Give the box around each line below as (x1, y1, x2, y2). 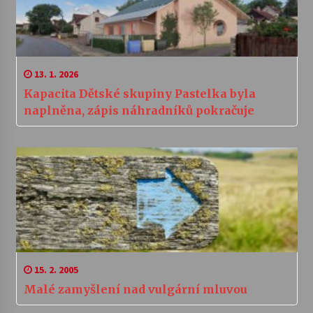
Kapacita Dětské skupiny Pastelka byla (23, 87, 256, 101)
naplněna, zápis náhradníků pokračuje (23, 103, 254, 118)
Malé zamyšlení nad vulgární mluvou (23, 282, 247, 297)
